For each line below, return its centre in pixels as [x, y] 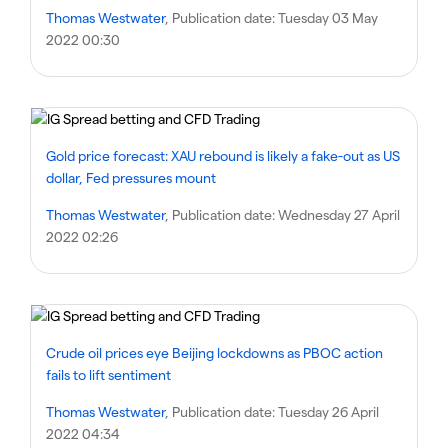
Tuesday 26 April [328, 411]
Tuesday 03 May [328, 17]
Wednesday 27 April [339, 214]
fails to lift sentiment [108, 374]
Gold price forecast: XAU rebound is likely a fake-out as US [223, 155]
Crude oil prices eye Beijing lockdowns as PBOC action [214, 352]
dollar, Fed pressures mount [131, 177]
